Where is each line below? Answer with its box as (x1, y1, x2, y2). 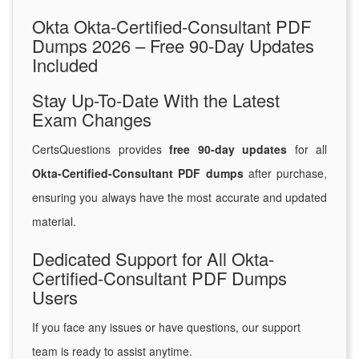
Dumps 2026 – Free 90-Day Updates (32, 33, 314, 58)
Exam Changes (32, 107, 151, 132)
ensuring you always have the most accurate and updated (32, 189, 327, 206)
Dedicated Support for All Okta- (32, 246, 274, 272)
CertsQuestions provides (32, 141, 169, 158)
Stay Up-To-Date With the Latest (32, 87, 280, 113)
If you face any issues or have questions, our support (32, 319, 301, 336)
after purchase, (243, 165, 327, 182)
